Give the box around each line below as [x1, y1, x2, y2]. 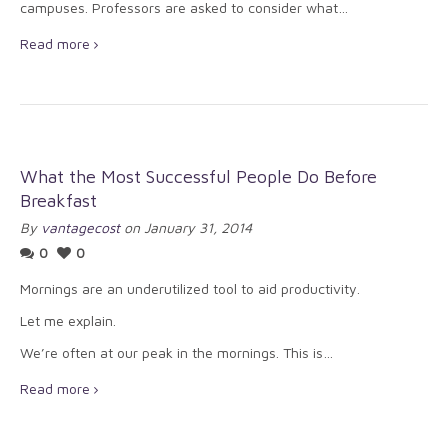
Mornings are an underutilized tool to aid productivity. [20, 280, 360, 297]
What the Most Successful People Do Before [20, 166, 377, 187]
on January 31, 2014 [120, 219, 252, 236]
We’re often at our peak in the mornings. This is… [20, 344, 333, 361]
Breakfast [20, 190, 97, 211]
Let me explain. [20, 312, 116, 329]
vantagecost [41, 219, 120, 236]
